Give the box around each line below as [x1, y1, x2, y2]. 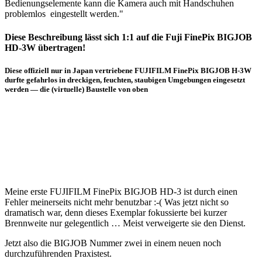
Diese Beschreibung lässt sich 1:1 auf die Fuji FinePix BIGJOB [5, 32, 252, 42]
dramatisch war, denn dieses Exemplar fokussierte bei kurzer [5, 207, 227, 218]
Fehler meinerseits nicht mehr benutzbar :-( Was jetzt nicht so [5, 196, 229, 207]
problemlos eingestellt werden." [5, 9, 123, 19]
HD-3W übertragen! [5, 42, 85, 53]
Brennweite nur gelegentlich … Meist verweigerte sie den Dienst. [5, 218, 246, 228]
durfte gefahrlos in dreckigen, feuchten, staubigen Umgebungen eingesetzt [5, 75, 245, 84]
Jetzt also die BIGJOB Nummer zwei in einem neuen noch [5, 237, 221, 248]
